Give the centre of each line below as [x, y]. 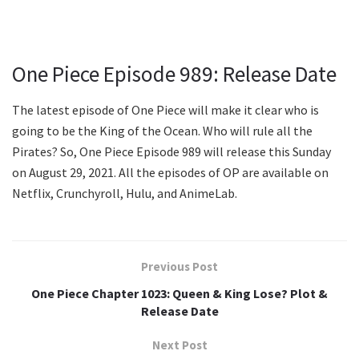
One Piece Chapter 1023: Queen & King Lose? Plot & [179, 293]
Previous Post [179, 266]
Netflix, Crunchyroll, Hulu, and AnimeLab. [125, 193]
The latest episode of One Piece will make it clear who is [165, 109]
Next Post [179, 345]
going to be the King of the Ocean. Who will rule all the [162, 130]
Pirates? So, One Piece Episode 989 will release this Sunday [171, 151]
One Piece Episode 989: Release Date [174, 74]
